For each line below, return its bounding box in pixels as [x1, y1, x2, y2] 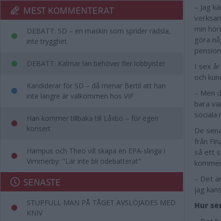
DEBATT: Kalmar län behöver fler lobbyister [27, 59, 165, 68]
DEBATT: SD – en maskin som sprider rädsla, [27, 26, 171, 36]
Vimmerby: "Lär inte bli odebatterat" [27, 156, 141, 166]
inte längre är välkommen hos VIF [27, 91, 134, 101]
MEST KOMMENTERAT [23, 3, 114, 17]
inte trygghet [27, 37, 67, 46]
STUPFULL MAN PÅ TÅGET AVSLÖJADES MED [27, 198, 176, 207]
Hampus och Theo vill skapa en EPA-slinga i [27, 146, 165, 155]
